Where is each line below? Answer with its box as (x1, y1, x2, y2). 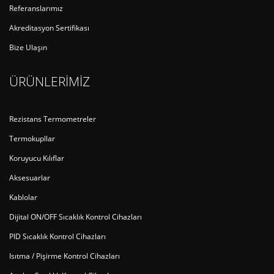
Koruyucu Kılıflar (9, 152, 64, 163)
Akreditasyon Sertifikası (9, 22, 89, 32)
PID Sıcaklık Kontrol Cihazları (9, 231, 106, 241)
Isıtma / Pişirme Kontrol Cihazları (9, 250, 120, 261)
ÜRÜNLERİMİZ (9, 72, 90, 90)
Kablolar (9, 191, 37, 202)
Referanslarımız (9, 2, 63, 13)
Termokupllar (9, 133, 55, 143)
